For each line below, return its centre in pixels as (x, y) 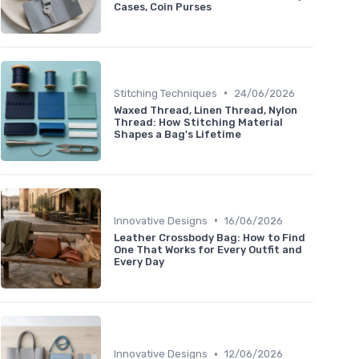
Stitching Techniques (165, 93)
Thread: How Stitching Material (198, 122)
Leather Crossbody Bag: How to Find (210, 237)
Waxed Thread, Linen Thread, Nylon (206, 110)
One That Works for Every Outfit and (208, 249)
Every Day (139, 261)
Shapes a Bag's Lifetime (177, 134)
